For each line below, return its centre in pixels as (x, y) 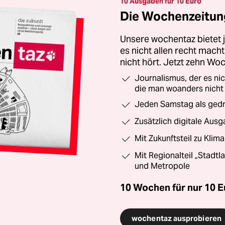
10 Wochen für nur (161, 187)
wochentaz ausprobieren (177, 218)
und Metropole (162, 166)
